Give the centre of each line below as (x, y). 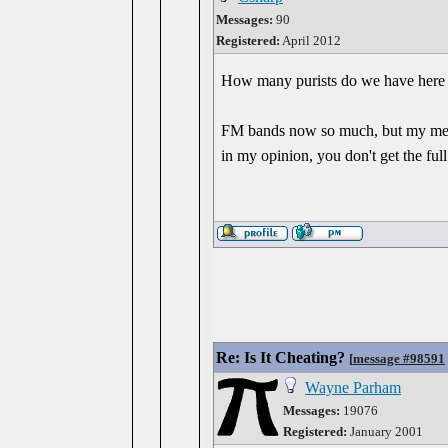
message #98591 (399, 358)
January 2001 (385, 431)
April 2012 (310, 40)
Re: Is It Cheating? (280, 357)
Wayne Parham (353, 387)
